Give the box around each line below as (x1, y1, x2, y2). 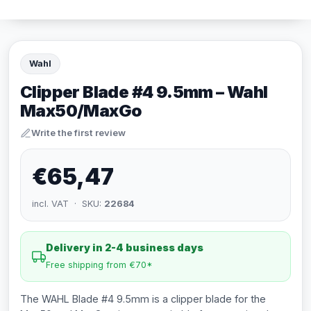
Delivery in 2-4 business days (46, 242, 203, 253)
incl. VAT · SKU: (32, 199, 104, 209)
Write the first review (31, 127, 126, 138)
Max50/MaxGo (20, 101, 142, 121)
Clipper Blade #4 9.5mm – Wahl (20, 82, 268, 102)
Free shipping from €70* (46, 260, 153, 270)
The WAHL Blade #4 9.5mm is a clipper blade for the (20, 293, 266, 305)
